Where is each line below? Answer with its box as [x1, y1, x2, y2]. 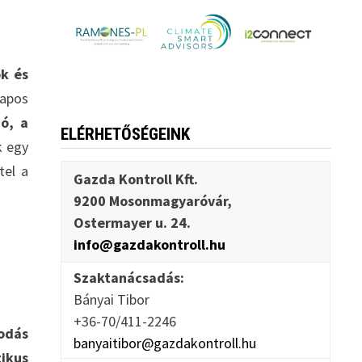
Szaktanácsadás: [73, 268, 184, 288]
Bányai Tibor [73, 290, 149, 309]
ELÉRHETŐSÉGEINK [60, 124, 190, 145]
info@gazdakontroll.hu [73, 235, 225, 255]
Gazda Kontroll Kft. [73, 170, 198, 189]
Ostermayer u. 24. [73, 213, 191, 233]
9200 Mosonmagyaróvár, [73, 192, 232, 211]
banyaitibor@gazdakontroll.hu [73, 334, 256, 353]
